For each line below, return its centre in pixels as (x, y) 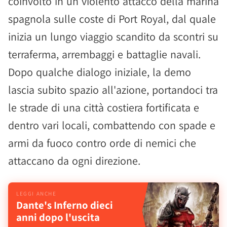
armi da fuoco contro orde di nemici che (102, 143)
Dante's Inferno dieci (65, 205)
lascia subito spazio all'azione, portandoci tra (113, 90)
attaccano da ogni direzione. (74, 161)
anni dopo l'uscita (58, 217)
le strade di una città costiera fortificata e (104, 107)
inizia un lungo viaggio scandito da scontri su (113, 36)
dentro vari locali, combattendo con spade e (112, 125)
